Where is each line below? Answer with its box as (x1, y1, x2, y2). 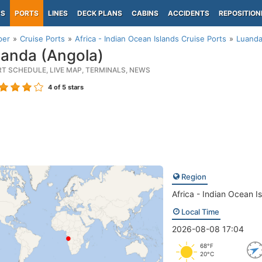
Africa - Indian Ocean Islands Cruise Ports (75, 34, 226, 43)
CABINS (132, 9, 158, 18)
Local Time (179, 207, 219, 216)
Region (179, 172, 206, 181)
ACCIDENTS (168, 9, 209, 18)
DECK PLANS (77, 9, 122, 18)
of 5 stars (52, 83, 84, 91)
